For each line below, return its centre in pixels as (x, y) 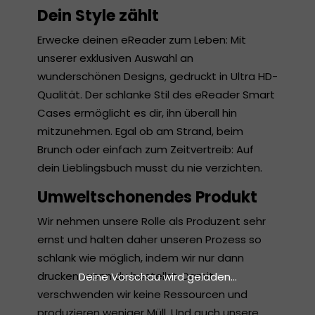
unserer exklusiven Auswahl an (115, 58)
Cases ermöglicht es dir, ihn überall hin (137, 113)
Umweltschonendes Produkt (147, 197)
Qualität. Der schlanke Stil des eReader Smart (156, 95)
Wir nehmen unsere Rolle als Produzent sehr (152, 221)
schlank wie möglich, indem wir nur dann (141, 258)
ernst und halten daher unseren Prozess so (149, 239)
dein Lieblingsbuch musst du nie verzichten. (150, 168)
